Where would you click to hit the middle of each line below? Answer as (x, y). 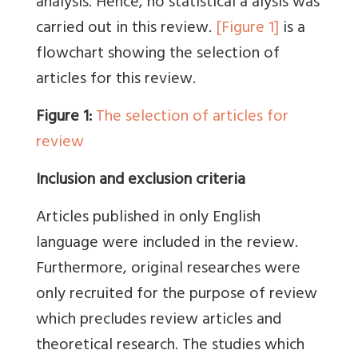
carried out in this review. (126, 29)
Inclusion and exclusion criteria (141, 181)
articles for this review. (116, 80)
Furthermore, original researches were (168, 269)
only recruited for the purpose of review (177, 295)
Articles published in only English (148, 218)
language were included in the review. (167, 244)
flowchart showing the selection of (158, 54)
